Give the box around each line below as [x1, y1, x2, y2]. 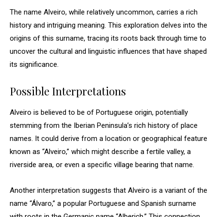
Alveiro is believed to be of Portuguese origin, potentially [10, 108, 188, 117]
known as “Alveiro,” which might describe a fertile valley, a [10, 147, 191, 156]
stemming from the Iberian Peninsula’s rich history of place [10, 121, 198, 130]
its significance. [10, 60, 59, 69]
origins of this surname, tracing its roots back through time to [10, 34, 206, 43]
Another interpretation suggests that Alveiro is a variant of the [10, 186, 207, 195]
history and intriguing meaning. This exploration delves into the [10, 21, 207, 30]
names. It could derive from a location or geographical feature [10, 134, 207, 143]
